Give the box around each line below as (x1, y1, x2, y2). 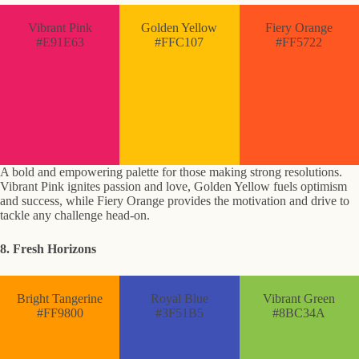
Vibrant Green (263, 292, 336, 306)
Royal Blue (150, 292, 208, 306)
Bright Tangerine (17, 292, 103, 306)
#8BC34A (272, 306, 326, 321)
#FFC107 (155, 35, 204, 50)
